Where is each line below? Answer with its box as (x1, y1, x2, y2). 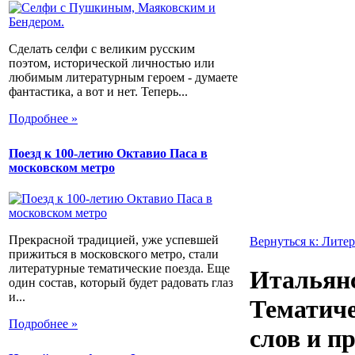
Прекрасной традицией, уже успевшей (9, 233, 219, 247)
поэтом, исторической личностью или (9, 55, 215, 70)
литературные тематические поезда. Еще (9, 261, 230, 276)
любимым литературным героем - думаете (9, 70, 238, 84)
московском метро (9, 160, 115, 174)
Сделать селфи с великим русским (9, 41, 195, 55)
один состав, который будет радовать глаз (9, 276, 233, 290)
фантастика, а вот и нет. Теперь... (9, 84, 188, 98)
